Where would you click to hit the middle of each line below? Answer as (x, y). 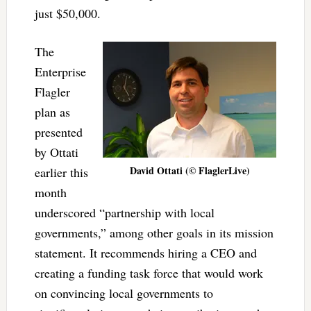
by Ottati (56, 152)
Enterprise (60, 71)
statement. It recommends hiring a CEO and (145, 252)
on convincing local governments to (124, 293)
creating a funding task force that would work (149, 272)
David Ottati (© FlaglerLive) (190, 170)
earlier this (61, 172)
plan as (52, 111)
